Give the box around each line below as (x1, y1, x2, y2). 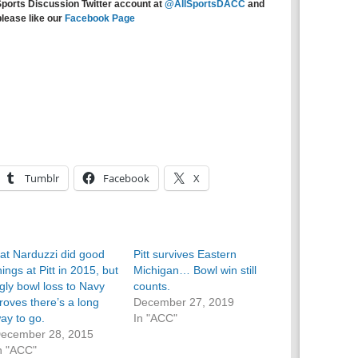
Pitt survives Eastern (133, 248, 237, 261)
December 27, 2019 (133, 296, 235, 308)
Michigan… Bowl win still (133, 264, 257, 276)
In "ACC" (133, 312, 178, 324)
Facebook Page (64, 13, 135, 24)
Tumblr (25, 171, 59, 185)
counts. (133, 280, 171, 292)
